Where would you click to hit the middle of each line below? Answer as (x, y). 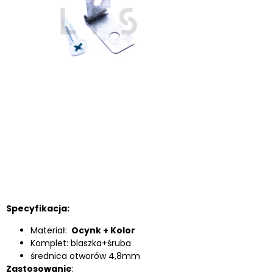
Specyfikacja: (38, 209)
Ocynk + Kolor (102, 230)
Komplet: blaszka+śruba (81, 243)
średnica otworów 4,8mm (85, 256)
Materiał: (50, 230)
